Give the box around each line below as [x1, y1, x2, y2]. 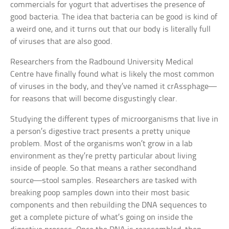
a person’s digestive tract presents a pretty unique [10, 127, 191, 136]
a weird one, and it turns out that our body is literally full [10, 25, 211, 34]
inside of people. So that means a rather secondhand [10, 164, 197, 173]
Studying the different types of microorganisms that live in [10, 115, 219, 124]
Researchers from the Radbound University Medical [10, 58, 194, 67]
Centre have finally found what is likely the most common [10, 70, 215, 79]
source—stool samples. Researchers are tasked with [10, 176, 197, 186]
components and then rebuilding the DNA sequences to [10, 201, 207, 210]
